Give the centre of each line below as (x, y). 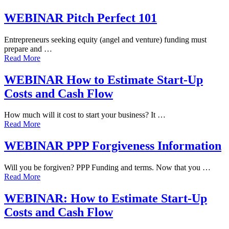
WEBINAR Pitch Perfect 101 (81, 18)
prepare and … (28, 49)
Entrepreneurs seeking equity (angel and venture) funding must (105, 39)
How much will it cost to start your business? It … (85, 115)
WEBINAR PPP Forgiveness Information (113, 146)
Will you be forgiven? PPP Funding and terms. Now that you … (107, 168)
